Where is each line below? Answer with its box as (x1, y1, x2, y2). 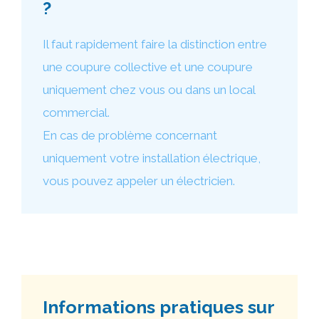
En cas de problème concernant (43, 128, 217, 142)
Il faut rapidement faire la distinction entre (43, 37, 267, 51)
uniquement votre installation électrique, (43, 151, 261, 165)
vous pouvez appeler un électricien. (43, 174, 235, 188)
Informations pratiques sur (43, 296, 274, 318)
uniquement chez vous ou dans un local (43, 83, 255, 97)
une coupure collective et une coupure (43, 60, 253, 74)
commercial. (43, 105, 110, 120)
